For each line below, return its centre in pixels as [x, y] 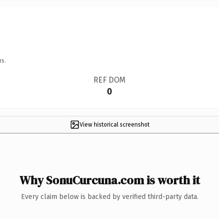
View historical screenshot [114, 124]
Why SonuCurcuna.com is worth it [109, 180]
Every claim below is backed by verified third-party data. [109, 197]
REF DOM [109, 80]
